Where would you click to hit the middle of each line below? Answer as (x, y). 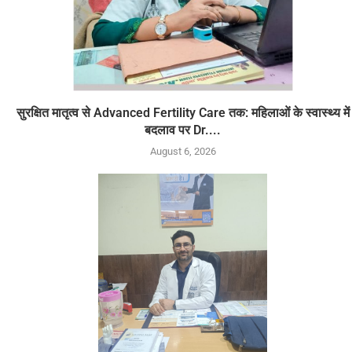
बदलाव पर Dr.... (183, 130)
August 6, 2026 (183, 152)
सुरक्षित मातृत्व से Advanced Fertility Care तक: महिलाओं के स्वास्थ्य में (183, 113)
